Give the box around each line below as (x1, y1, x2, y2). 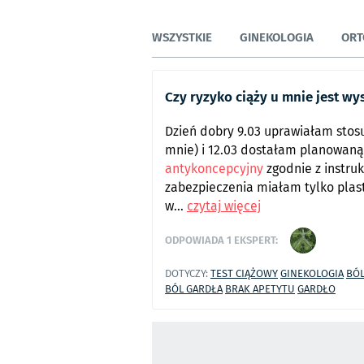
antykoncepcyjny (165, 158, 263, 178)
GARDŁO (297, 280, 336, 297)
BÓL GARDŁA (165, 280, 223, 297)
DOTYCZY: (165, 265, 208, 281)
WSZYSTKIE (152, 27, 212, 47)
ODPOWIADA (165, 232, 227, 249)
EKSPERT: (232, 232, 278, 249)
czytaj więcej (187, 196, 261, 215)
